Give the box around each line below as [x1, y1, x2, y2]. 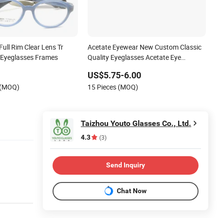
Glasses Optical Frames [88, 62, 159, 72]
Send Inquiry [106, 161, 145, 169]
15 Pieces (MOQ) [88, 82, 139, 91]
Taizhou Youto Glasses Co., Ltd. [81, 118, 191, 128]
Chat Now [117, 187, 146, 195]
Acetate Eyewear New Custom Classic [88, 42, 202, 52]
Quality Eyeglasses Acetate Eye [88, 52, 182, 62]
